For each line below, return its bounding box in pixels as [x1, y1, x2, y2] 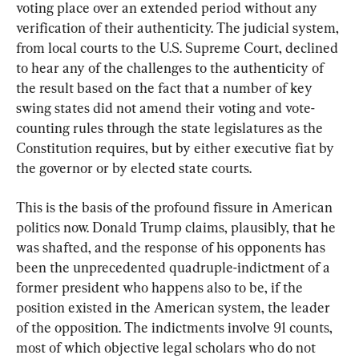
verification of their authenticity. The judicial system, [16, 18, 342, 36]
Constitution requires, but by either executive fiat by [16, 139, 337, 156]
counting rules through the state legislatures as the [16, 119, 326, 136]
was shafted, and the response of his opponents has [16, 238, 329, 256]
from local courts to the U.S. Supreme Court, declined [16, 38, 341, 56]
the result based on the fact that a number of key [16, 79, 316, 96]
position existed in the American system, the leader [16, 298, 333, 316]
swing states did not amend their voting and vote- [16, 99, 315, 116]
